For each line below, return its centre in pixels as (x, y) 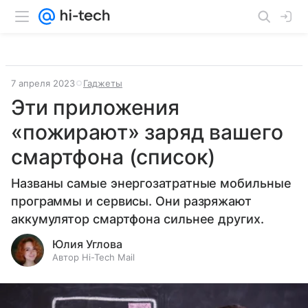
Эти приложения (95, 107)
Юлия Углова (87, 244)
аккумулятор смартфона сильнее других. (137, 219)
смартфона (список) (113, 157)
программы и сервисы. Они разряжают (131, 201)
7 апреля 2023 (43, 83)
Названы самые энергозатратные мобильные (151, 183)
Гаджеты (103, 83)
